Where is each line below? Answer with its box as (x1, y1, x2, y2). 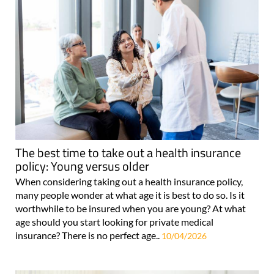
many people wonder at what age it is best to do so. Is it (15, 189, 245, 201)
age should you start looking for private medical (15, 216, 213, 228)
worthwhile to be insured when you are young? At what (15, 202, 246, 215)
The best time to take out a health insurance (15, 143, 241, 163)
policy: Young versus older (15, 157, 149, 176)
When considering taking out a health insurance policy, (15, 176, 243, 188)
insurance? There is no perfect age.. (15, 229, 161, 242)
